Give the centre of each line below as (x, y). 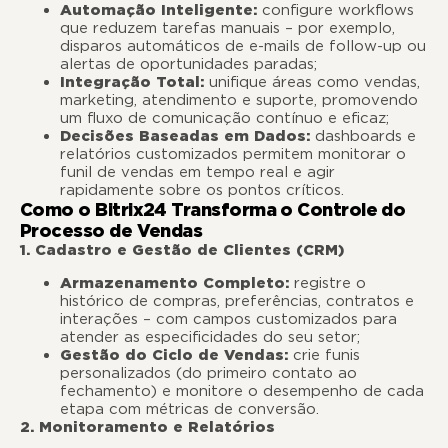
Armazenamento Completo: (174, 282)
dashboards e (363, 136)
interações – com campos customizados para (228, 318)
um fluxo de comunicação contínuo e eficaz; (224, 118)
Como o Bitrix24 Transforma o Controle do (213, 210)
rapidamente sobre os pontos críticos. (202, 190)
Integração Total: (132, 82)
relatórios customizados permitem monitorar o (233, 154)
